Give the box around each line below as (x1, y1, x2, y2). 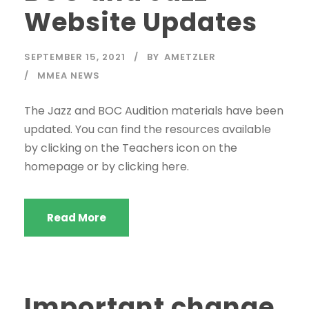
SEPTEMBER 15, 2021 (24, 50, 126, 63)
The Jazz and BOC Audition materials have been (24, 103, 283, 119)
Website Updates (24, 4, 257, 40)
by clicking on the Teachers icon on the (24, 140, 237, 156)
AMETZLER (164, 50, 216, 63)
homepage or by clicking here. (24, 159, 189, 175)
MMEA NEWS (37, 69, 100, 82)
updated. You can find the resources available (24, 121, 271, 137)
